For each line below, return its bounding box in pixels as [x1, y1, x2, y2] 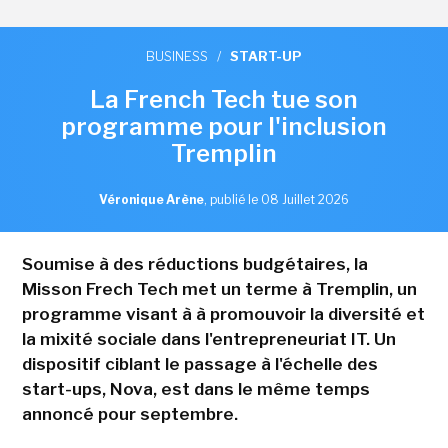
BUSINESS [146, 48, 208, 65]
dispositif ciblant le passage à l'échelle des [21, 354, 378, 375]
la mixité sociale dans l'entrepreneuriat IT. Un [21, 329, 396, 350]
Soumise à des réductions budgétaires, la [21, 254, 368, 275]
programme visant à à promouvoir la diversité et [21, 304, 425, 325]
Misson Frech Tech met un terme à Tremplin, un [21, 279, 417, 300]
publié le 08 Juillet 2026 [210, 192, 349, 208]
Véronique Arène [99, 192, 204, 208]
